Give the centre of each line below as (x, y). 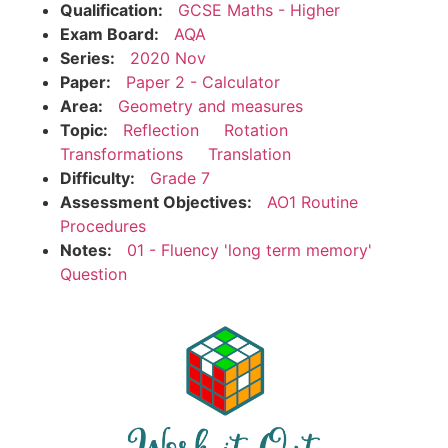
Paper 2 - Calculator (203, 82)
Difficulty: (97, 178)
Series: (87, 58)
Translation (249, 154)
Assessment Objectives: (156, 202)
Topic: (84, 130)
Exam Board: (109, 34)
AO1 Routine (312, 202)
